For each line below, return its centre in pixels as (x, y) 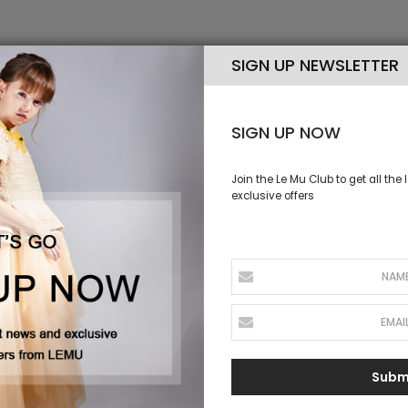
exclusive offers (273, 196)
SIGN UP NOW (286, 133)
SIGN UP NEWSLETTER (315, 65)
